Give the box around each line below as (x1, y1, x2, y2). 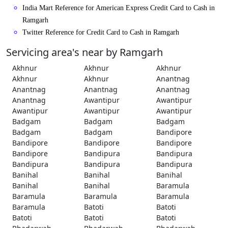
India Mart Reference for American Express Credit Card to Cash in (22, 4, 215, 12)
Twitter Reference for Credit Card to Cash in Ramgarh (22, 28, 179, 37)
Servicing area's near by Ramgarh (6, 45, 163, 60)
